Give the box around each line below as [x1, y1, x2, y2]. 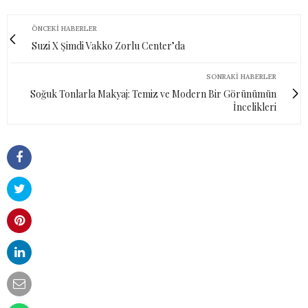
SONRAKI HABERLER [206, 72, 276, 82]
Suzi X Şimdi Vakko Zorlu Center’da [32, 39, 185, 53]
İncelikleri [233, 100, 276, 114]
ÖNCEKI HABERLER [32, 24, 97, 34]
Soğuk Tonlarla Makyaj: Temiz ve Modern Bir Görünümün [30, 87, 276, 101]
